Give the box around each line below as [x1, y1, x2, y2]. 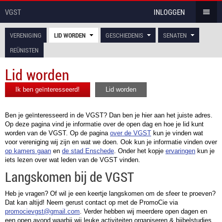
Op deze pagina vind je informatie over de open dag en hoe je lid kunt [5, 120, 204, 128]
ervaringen [166, 147, 195, 155]
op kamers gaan [5, 147, 51, 155]
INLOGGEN [154, 7, 185, 17]
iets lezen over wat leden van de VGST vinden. [5, 156, 140, 164]
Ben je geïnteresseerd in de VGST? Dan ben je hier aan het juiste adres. [5, 111, 213, 119]
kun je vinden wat [151, 129, 203, 137]
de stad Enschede [62, 147, 114, 155]
